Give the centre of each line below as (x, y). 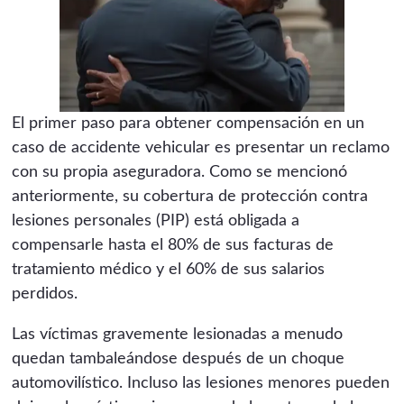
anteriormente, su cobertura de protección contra (190, 197)
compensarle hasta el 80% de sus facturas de (173, 246)
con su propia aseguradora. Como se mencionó (180, 173)
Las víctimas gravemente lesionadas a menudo (178, 335)
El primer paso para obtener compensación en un (188, 124)
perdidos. (45, 294)
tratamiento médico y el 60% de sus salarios (169, 270)
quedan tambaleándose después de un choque (179, 359)
